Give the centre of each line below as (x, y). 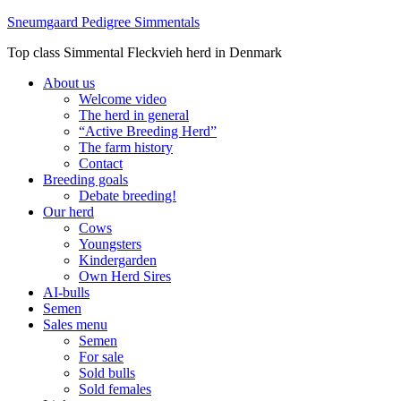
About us (69, 83)
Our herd (68, 212)
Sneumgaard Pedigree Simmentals (103, 22)
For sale (101, 357)
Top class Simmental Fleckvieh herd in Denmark (145, 52)
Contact (101, 163)
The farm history (126, 147)
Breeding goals (85, 179)
